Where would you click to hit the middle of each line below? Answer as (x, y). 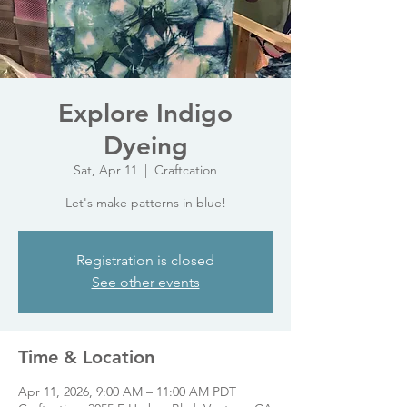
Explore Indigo (145, 113)
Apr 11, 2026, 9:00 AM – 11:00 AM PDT (127, 392)
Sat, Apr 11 (105, 170)
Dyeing (145, 145)
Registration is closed (145, 260)
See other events (145, 282)
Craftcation (186, 170)
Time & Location (86, 357)
